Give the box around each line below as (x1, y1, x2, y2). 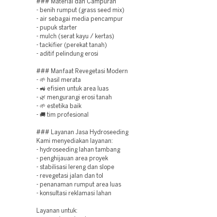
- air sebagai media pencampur (36, 16, 124, 22)
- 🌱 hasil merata (36, 77, 81, 83)
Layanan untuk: (36, 208, 77, 214)
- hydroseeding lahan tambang (36, 147, 121, 153)
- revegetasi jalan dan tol (36, 173, 104, 179)
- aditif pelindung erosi (36, 51, 99, 57)
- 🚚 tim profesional (36, 112, 89, 118)
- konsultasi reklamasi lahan (36, 191, 112, 196)
